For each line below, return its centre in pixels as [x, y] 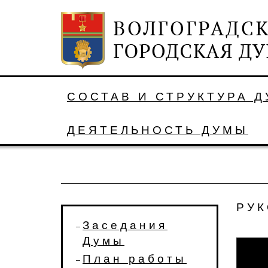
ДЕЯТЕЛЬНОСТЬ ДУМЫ [158, 130]
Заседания [125, 225]
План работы [135, 259]
